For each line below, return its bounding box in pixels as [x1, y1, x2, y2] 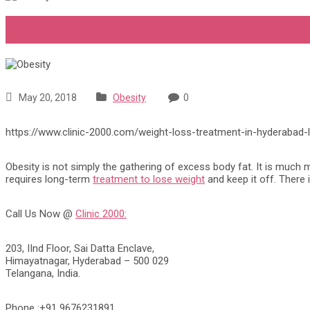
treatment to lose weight [93, 173, 205, 185]
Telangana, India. [6, 267, 80, 280]
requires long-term [6, 173, 93, 185]
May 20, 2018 [17, 92, 77, 103]
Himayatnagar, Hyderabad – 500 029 [6, 255, 169, 267]
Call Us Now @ [6, 208, 75, 220]
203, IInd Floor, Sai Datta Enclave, [6, 242, 154, 255]
